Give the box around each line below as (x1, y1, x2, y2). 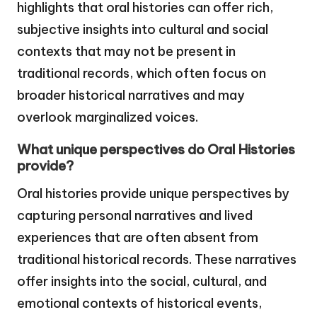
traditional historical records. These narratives (17, 250, 296, 267)
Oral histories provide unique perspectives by (17, 185, 289, 202)
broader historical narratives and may (17, 86, 245, 103)
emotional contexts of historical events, (17, 294, 262, 311)
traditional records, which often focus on (17, 64, 266, 81)
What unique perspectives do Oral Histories (17, 140, 295, 158)
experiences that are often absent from (17, 229, 258, 246)
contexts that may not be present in (17, 42, 236, 59)
